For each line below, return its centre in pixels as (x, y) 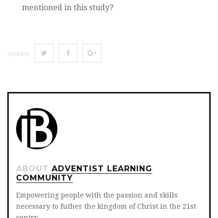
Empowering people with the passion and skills (97, 195)
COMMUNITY (45, 178)
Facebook (85, 53)
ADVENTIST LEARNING (102, 169)
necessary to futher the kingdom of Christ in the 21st (106, 207)
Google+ (110, 53)
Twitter (59, 53)
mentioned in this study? (68, 8)
